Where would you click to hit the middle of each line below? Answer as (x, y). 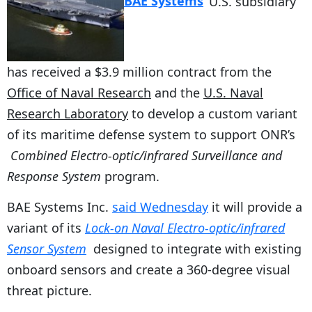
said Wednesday (160, 206)
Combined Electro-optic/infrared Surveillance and (146, 155)
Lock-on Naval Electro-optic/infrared (185, 227)
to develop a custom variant (213, 113)
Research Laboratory (68, 113)
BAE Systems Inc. (60, 206)
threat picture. (49, 290)
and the (177, 92)
